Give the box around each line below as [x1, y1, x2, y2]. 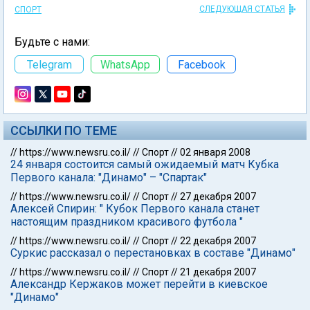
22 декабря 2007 [180, 235, 256, 246]
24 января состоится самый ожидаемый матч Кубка [10, 158, 279, 171]
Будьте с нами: [15, 35, 90, 48]
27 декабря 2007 [180, 191, 256, 202]
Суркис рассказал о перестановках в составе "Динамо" [10, 246, 295, 259]
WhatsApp [100, 57, 150, 71]
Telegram [26, 57, 72, 71]
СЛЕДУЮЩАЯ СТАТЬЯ [199, 4, 285, 14]
